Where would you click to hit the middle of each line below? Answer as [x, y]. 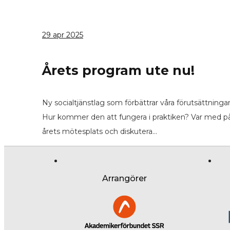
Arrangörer [124, 178]
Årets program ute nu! [118, 70]
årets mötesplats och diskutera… [100, 131]
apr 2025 [68, 35]
